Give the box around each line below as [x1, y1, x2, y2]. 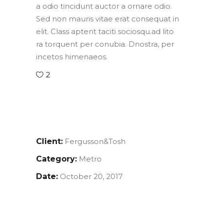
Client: [36, 137, 63, 146]
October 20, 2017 [60, 172, 123, 181]
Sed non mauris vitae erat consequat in [36, 14, 179, 23]
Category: [36, 154, 77, 163]
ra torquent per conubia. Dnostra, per [36, 39, 174, 49]
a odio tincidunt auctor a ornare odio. [36, 1, 172, 11]
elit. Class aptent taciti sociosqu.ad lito [36, 27, 174, 36]
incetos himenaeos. [36, 52, 108, 61]
